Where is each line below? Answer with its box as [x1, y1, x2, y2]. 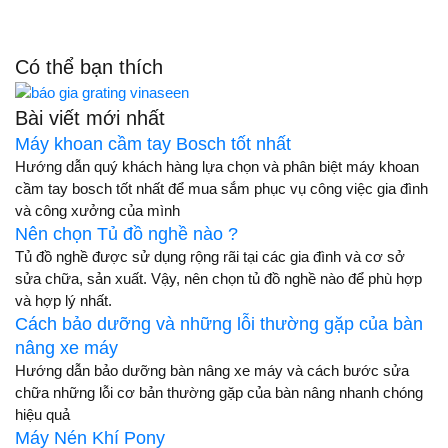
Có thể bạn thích [15, 56, 163, 79]
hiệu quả [15, 406, 70, 424]
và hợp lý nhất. [15, 292, 112, 310]
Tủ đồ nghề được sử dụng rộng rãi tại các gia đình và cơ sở [15, 248, 405, 266]
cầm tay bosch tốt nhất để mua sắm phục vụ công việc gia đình [15, 180, 428, 198]
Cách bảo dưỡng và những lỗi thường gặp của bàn [15, 314, 423, 335]
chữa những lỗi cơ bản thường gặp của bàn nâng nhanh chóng [15, 384, 423, 402]
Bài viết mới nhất [15, 107, 165, 130]
